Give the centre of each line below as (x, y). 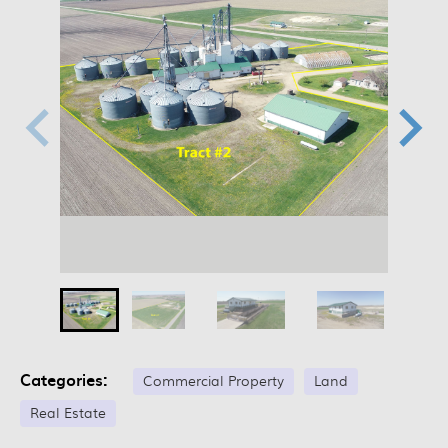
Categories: (74, 379)
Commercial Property (213, 380)
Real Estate (68, 412)
